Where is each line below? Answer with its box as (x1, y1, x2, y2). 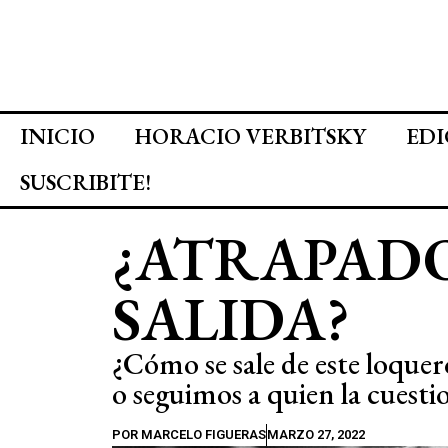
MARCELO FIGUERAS (138, 427, 266, 442)
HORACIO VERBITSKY (135, 122, 366, 151)
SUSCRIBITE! (20, 168, 151, 197)
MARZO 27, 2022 (267, 427, 365, 442)
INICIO (20, 122, 95, 151)
